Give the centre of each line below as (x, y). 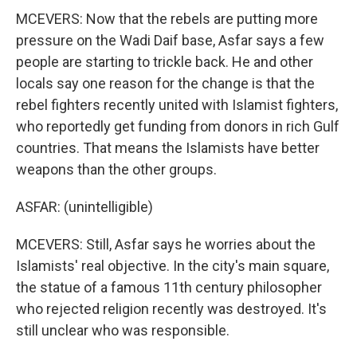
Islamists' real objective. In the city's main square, (173, 266)
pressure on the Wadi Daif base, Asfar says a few (170, 40)
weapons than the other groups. (116, 169)
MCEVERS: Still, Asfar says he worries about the (166, 244)
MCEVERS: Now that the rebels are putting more (167, 19)
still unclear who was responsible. (123, 330)
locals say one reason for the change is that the (165, 83)
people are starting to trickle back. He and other (165, 62)
